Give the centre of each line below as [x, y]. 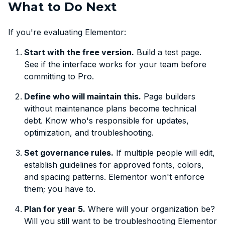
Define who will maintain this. [83, 96]
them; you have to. [60, 189]
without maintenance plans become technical [110, 108]
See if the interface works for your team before [115, 64]
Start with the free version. [79, 52]
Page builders [168, 96]
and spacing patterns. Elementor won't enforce [114, 177]
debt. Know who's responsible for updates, [106, 120]
